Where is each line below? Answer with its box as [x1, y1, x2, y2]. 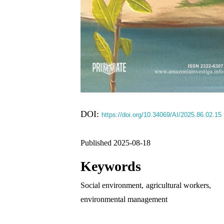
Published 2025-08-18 [80, 138, 151, 147]
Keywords [80, 158, 141, 174]
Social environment [80, 181, 142, 190]
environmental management [80, 195, 168, 204]
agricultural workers [146, 181, 209, 190]
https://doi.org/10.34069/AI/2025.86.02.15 [101, 111, 222, 119]
